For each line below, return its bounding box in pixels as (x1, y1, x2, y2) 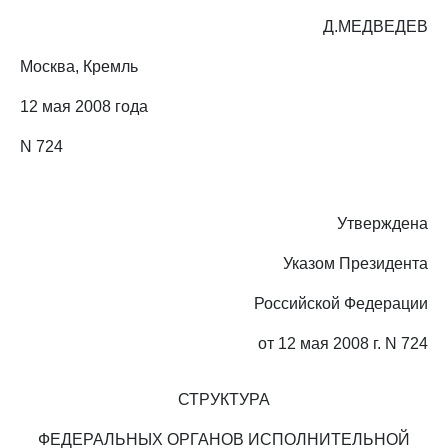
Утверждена (337, 215, 428, 232)
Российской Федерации (254, 295, 428, 312)
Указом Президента (283, 255, 428, 272)
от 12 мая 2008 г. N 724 (258, 335, 428, 352)
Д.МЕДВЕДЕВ (323, 18, 428, 35)
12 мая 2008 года (20, 98, 148, 115)
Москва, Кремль (20, 58, 138, 75)
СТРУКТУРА (178, 391, 270, 408)
